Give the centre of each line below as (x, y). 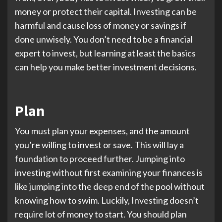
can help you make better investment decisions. (106, 67)
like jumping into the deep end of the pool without (110, 186)
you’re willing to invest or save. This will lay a (99, 145)
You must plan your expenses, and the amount (102, 131)
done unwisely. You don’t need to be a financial (104, 39)
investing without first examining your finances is (109, 172)
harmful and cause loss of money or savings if (101, 25)
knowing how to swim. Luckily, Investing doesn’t (107, 200)
